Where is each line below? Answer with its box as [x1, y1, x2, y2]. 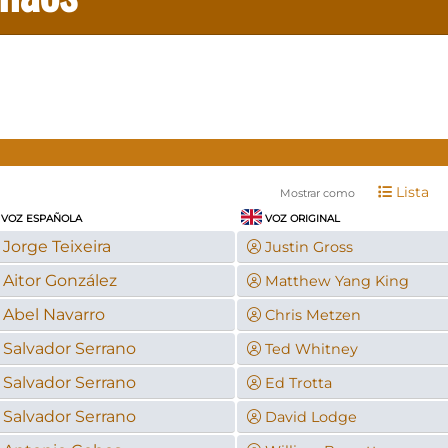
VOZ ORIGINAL [262, 211, 341, 225]
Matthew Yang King [264, 271, 409, 290]
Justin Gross [264, 237, 353, 256]
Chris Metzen [264, 305, 361, 324]
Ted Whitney [264, 339, 358, 358]
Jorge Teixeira [2, 236, 111, 256]
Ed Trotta [264, 373, 332, 392]
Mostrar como [279, 185, 355, 200]
